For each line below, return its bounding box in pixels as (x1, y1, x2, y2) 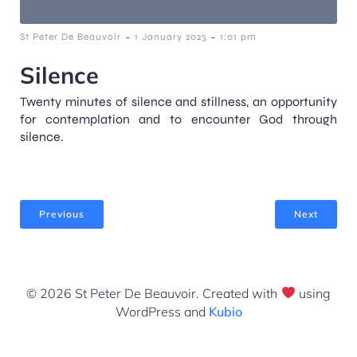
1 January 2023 (135, 30, 206, 42)
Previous (39, 207, 84, 220)
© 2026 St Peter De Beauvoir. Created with (26, 284, 281, 301)
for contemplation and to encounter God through (20, 111, 337, 127)
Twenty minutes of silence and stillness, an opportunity (20, 93, 337, 109)
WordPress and (115, 303, 209, 320)
